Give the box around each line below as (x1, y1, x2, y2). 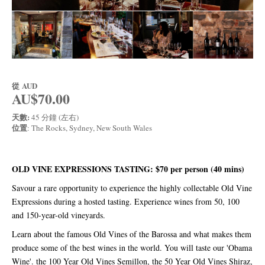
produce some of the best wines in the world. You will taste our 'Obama (12, 241, 252, 253)
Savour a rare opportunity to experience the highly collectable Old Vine (12, 182, 252, 193)
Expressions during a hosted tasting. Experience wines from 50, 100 (12, 195, 240, 207)
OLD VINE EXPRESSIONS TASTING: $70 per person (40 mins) (12, 162, 244, 175)
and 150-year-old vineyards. (12, 209, 105, 221)
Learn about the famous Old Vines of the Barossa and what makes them (12, 228, 251, 240)
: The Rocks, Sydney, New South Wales (27, 122, 152, 133)
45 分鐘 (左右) (30, 111, 79, 122)
